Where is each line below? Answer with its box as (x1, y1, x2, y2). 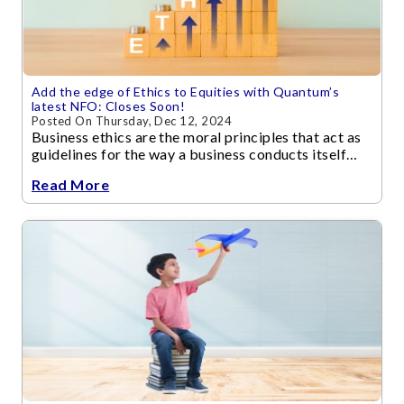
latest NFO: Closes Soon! (32, 98, 186, 114)
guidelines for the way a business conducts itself (32, 145, 347, 162)
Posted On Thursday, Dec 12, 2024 (32, 114, 233, 128)
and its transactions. (32, 162, 163, 179)
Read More (32, 176, 110, 193)
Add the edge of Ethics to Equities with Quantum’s (32, 84, 340, 99)
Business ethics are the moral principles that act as (32, 128, 362, 145)
